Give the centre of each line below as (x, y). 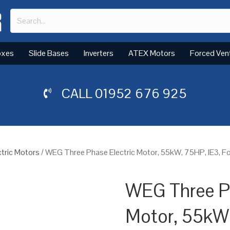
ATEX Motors (152, 53)
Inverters (99, 53)
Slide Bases (49, 53)
